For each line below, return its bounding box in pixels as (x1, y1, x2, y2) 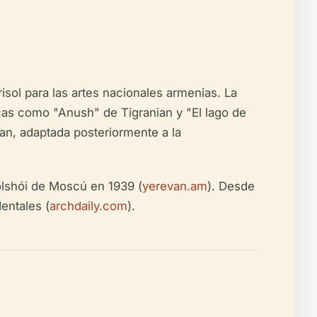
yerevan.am (142, 178, 207, 193)
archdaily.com (50, 198, 127, 213)
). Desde (207, 178, 255, 193)
